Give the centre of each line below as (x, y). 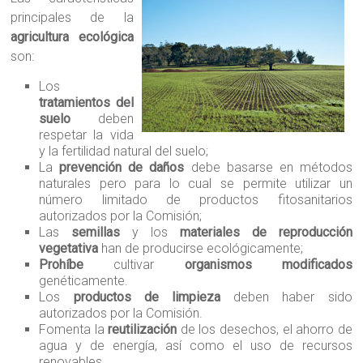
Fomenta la (74, 330)
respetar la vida (86, 135)
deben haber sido (286, 297)
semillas (96, 233)
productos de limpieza (147, 297)
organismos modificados (268, 265)
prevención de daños (122, 168)
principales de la (72, 18)
